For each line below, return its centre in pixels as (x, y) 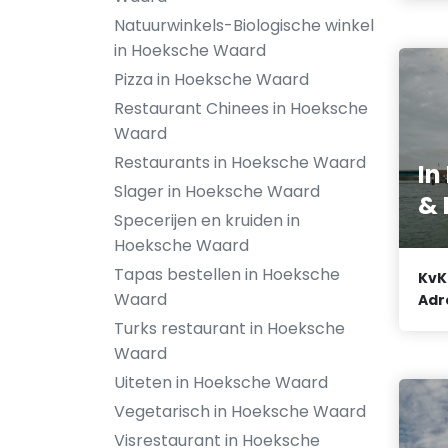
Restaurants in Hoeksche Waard (240, 162)
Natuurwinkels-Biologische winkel (244, 25)
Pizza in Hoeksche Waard (211, 79)
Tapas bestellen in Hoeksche (227, 274)
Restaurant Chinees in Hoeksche (241, 108)
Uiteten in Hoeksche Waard (221, 382)
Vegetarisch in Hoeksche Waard (240, 411)
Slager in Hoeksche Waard (217, 191)
